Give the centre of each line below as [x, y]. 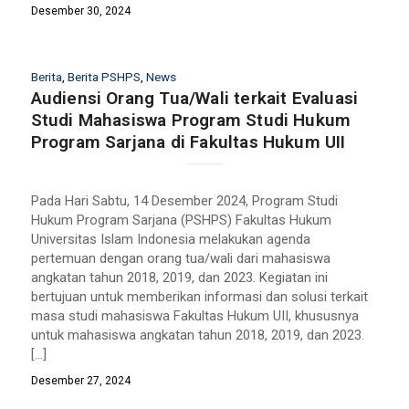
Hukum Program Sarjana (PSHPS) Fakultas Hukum [181, 220]
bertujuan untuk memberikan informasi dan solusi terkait [199, 296]
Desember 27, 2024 [80, 380]
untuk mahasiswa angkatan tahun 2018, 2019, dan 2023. [197, 335]
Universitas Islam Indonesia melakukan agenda [170, 239]
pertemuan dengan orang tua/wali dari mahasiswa [180, 258]
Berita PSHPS [104, 77]
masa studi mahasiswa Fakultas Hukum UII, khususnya [194, 315]
